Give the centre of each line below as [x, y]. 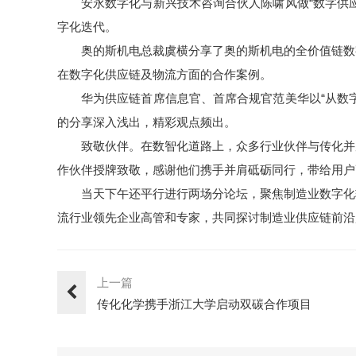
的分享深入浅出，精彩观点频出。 [147, 122]
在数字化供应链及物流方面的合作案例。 [164, 75]
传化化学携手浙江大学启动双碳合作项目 [204, 304]
